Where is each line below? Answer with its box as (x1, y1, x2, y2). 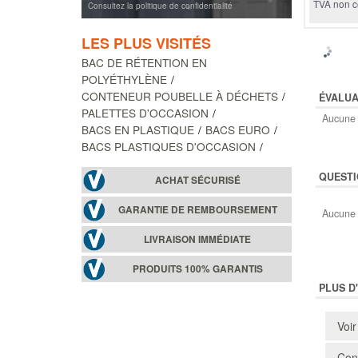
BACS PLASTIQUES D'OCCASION (82, 137, 256, 154)
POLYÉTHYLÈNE (82, 70, 167, 87)
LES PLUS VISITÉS (82, 32, 211, 54)
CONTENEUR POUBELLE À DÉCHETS (82, 87, 278, 104)
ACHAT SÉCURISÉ (154, 173, 241, 187)
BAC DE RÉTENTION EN (82, 54, 207, 70)
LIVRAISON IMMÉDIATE (144, 232, 252, 246)
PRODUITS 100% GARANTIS (132, 261, 263, 276)
